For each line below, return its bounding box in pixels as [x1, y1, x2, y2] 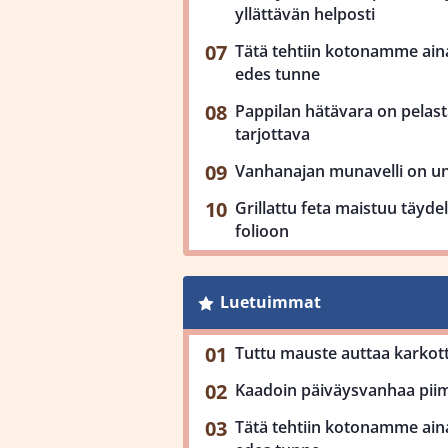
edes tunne [235, 63, 320, 85]
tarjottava [235, 123, 310, 145]
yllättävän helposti [235, 3, 375, 25]
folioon [235, 220, 289, 242]
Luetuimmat [219, 291, 321, 313]
